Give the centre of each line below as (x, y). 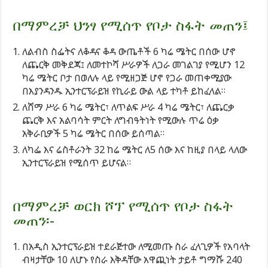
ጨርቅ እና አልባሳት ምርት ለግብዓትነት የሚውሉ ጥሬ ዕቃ (121, 120)
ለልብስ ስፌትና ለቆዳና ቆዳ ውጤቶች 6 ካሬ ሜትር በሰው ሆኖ (129, 51)
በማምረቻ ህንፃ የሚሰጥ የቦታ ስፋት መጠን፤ (131, 25)
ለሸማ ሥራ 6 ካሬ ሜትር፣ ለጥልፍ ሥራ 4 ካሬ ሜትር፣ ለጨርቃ (129, 107)
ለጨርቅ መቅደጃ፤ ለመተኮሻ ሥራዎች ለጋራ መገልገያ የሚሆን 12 (134, 64)
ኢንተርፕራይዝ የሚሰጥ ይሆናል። (77, 162)
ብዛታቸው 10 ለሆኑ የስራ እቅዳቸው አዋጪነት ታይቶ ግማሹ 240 (133, 259)
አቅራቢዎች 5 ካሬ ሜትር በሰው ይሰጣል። (94, 133)
